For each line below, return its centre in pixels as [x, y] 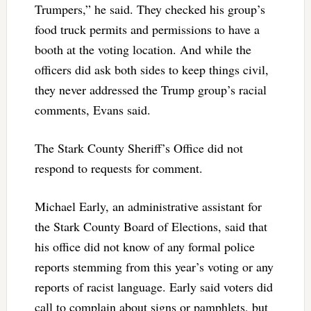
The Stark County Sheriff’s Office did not [138, 148]
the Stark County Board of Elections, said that [151, 226]
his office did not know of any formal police [144, 246]
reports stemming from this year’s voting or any [154, 266]
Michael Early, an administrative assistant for [148, 206]
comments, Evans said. [92, 109]
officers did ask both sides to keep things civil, [151, 69]
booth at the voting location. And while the [143, 49]
